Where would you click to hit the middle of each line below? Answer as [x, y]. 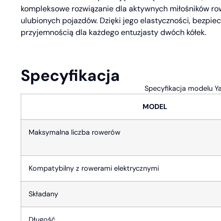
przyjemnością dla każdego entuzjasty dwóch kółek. [113, 33]
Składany [43, 194]
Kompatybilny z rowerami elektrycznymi [94, 168]
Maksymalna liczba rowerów [74, 132]
